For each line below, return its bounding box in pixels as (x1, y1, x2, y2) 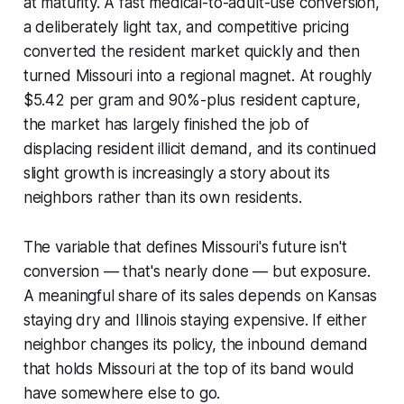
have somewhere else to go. (23, 383, 221, 402)
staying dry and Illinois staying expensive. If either (23, 310, 367, 329)
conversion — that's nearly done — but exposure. (23, 262, 371, 280)
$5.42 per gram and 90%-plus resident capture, (23, 90, 362, 109)
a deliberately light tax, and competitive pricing (23, 17, 349, 36)
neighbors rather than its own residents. (23, 188, 302, 207)
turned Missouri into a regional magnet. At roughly (23, 66, 372, 85)
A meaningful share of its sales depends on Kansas (23, 286, 377, 305)
